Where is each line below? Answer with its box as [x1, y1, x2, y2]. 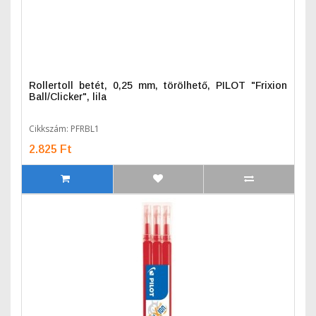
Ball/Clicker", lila [29, 91, 107, 102]
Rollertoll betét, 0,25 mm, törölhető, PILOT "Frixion [29, 80, 287, 91]
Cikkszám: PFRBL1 [29, 123, 99, 135]
